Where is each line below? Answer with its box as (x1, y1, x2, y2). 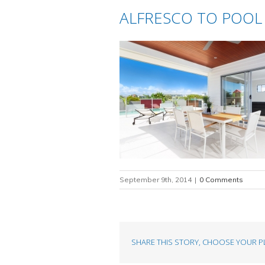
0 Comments (199, 175, 243, 184)
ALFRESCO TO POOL (119, 7, 262, 28)
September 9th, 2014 (119, 175, 192, 184)
